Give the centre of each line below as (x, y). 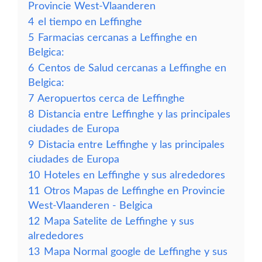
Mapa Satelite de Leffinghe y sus (119, 221)
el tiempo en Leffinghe (90, 22)
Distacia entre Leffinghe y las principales (131, 145)
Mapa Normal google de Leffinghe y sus (136, 252)
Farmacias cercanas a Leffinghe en (118, 38)
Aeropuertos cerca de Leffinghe (111, 99)
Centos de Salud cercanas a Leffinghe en (132, 68)
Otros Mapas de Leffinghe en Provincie (135, 191)
